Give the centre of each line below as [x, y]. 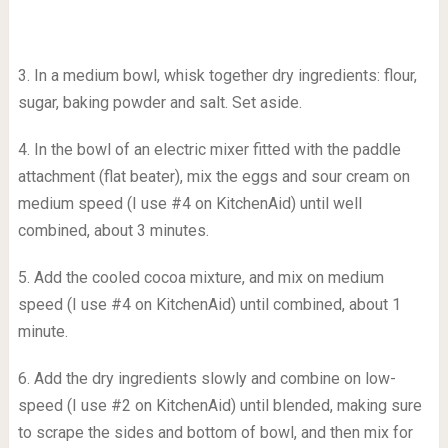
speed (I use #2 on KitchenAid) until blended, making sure [219, 405]
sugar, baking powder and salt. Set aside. [159, 102]
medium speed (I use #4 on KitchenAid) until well [189, 203]
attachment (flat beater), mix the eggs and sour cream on [213, 176]
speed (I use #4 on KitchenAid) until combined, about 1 [209, 304]
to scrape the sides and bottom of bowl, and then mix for [215, 432]
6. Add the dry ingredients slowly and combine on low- [206, 378]
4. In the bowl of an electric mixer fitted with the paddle [209, 149]
